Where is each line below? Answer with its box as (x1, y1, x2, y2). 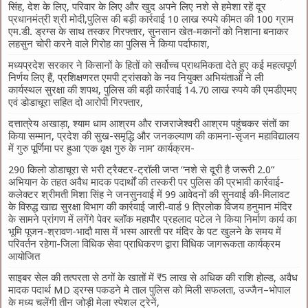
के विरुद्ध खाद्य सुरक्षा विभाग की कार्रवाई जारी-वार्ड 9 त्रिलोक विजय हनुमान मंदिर (8, 200, 293, 213)
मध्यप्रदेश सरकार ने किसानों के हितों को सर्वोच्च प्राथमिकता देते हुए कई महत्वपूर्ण (8, 58, 297, 71)
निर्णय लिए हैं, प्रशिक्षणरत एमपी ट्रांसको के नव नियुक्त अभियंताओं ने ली (8, 71, 264, 84)
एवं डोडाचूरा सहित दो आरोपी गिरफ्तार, (8, 96, 144, 109)
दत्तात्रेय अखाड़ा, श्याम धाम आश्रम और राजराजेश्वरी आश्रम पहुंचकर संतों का (8, 117, 289, 130)
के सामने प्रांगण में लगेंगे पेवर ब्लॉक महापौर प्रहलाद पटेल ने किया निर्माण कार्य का (8, 212, 297, 225)
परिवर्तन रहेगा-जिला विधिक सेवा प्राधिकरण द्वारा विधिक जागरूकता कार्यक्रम (8, 237, 281, 250)
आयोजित (8, 250, 41, 263)
